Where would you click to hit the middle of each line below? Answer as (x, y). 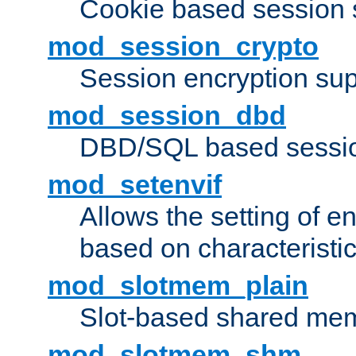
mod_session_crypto (183, 46)
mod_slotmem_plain (178, 286)
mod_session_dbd (167, 116)
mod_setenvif (135, 185)
